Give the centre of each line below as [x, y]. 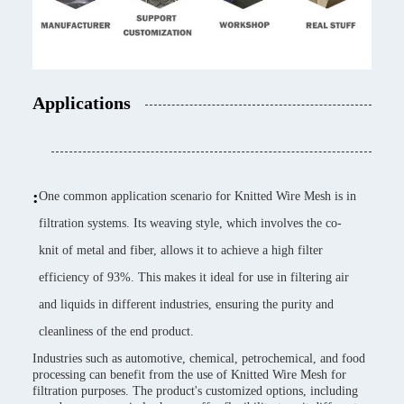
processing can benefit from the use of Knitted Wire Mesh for [189, 374]
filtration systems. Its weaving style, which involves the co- [190, 223]
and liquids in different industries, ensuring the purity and [186, 304]
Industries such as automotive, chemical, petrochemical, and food [199, 358]
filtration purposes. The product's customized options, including [195, 390]
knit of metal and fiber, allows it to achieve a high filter [181, 250]
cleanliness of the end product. [116, 331]
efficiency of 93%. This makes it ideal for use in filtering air [194, 277]
